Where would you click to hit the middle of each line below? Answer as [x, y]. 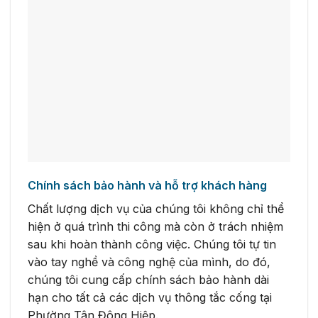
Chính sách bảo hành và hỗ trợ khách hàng [147, 186]
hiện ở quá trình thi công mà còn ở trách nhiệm [155, 227]
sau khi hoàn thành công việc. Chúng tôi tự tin [152, 245]
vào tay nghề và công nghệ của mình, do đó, [149, 262]
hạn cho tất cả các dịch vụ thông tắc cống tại [150, 298]
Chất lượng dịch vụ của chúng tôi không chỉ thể [156, 209]
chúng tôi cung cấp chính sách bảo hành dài [148, 280]
